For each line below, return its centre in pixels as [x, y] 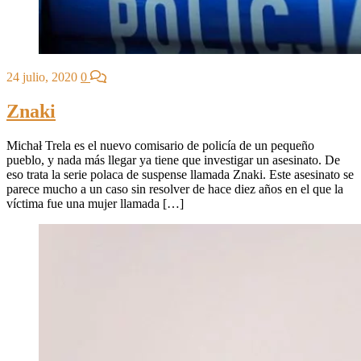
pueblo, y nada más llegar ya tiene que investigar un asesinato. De [173, 160]
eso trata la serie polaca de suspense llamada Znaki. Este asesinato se [180, 175]
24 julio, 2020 [42, 77]
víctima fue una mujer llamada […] [95, 204]
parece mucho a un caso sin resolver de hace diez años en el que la [175, 189]
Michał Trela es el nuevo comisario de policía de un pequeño [160, 146]
